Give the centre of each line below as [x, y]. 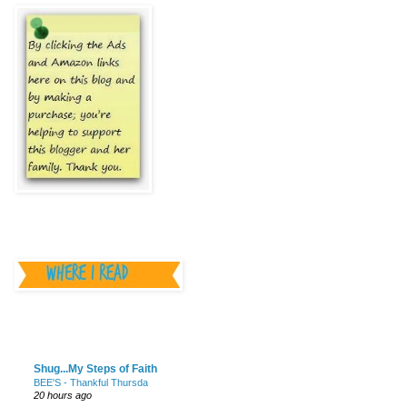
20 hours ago [63, 396]
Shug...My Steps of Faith [95, 369]
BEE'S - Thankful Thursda [91, 383]
